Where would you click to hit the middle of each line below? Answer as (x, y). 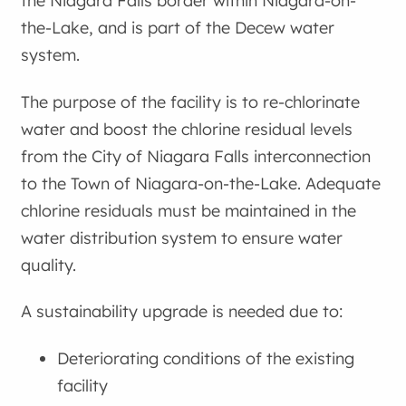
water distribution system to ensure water (182, 237)
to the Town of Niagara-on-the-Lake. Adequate (201, 183)
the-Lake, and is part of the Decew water (178, 28)
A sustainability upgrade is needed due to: (182, 312)
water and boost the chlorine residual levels (187, 129)
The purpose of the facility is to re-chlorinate (191, 101)
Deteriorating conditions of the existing (206, 358)
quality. (49, 265)
